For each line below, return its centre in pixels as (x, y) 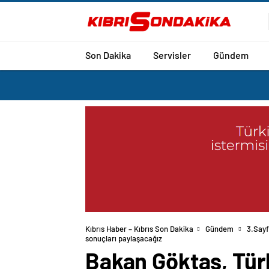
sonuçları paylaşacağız (124, 239)
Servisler (172, 55)
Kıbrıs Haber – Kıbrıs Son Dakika (139, 229)
